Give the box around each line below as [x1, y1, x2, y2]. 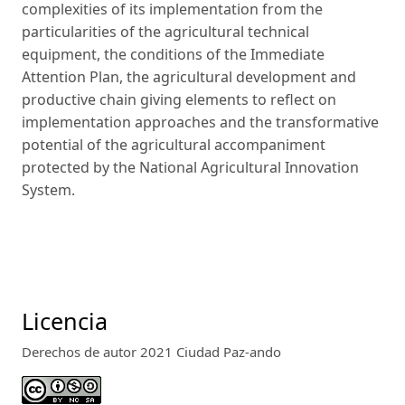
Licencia [22, 305, 108, 336]
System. [22, 180, 75, 201]
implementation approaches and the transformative [22, 112, 379, 133]
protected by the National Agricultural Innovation [22, 157, 359, 178]
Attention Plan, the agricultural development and [22, 67, 356, 88]
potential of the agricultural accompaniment [22, 135, 325, 155]
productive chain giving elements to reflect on [22, 89, 336, 110]
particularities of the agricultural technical [22, 22, 309, 42]
